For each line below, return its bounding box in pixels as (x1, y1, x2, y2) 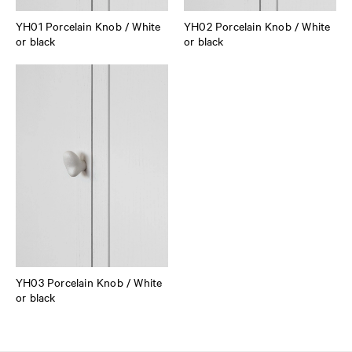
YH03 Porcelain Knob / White (16, 274, 163, 291)
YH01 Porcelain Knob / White (16, 17, 161, 34)
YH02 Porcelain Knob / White (184, 17, 331, 34)
